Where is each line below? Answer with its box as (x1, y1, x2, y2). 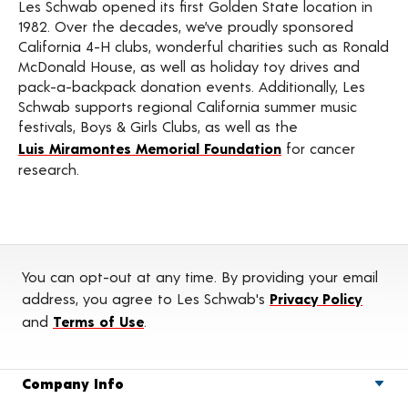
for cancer (281, 139, 355, 157)
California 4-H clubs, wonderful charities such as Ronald (18, 37, 389, 55)
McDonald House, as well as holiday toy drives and (18, 57, 360, 75)
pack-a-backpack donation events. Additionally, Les (18, 77, 365, 95)
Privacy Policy (270, 290, 362, 307)
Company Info (22, 374, 124, 392)
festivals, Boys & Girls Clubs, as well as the (18, 117, 298, 135)
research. (18, 160, 79, 178)
